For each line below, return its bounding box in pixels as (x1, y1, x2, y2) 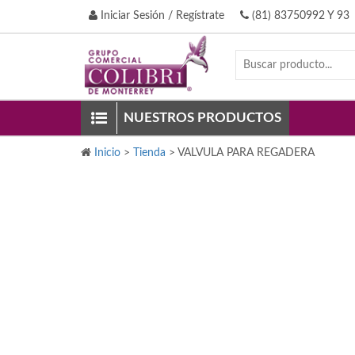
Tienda (133, 147, 166, 158)
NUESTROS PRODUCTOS (124, 111, 281, 124)
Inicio (94, 147, 120, 158)
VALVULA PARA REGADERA (177, 147, 315, 158)
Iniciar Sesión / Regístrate (97, 10, 224, 21)
